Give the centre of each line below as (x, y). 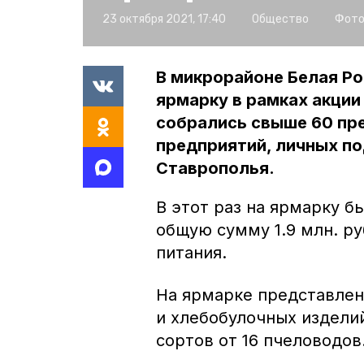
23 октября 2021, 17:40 (164, 19)
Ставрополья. (215, 168)
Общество (280, 19)
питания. (191, 252)
